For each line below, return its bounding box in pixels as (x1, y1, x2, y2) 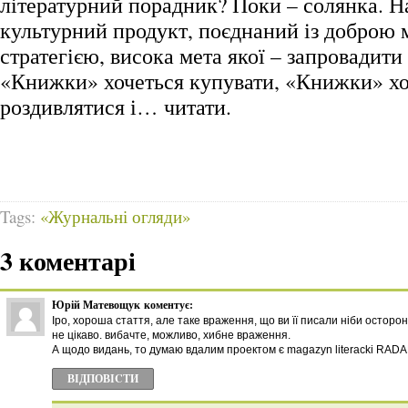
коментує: (144, 297, 193, 312)
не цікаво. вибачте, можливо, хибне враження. (52, 329, 291, 342)
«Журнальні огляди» (40, 205, 190, 228)
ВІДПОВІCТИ (67, 371, 138, 386)
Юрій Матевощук (52, 297, 140, 312)
